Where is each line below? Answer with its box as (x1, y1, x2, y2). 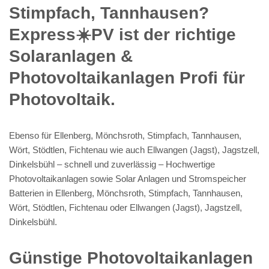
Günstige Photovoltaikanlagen (9, 248, 253, 267)
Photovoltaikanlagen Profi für (9, 68, 245, 87)
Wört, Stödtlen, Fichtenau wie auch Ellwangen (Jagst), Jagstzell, (9, 144, 259, 155)
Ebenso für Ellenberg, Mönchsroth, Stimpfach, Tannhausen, (9, 130, 241, 141)
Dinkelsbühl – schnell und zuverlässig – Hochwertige (9, 159, 215, 169)
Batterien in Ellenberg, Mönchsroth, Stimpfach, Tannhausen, (9, 187, 243, 198)
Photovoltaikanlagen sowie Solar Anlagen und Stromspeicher (9, 173, 246, 184)
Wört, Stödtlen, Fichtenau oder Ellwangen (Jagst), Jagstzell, (9, 202, 242, 213)
